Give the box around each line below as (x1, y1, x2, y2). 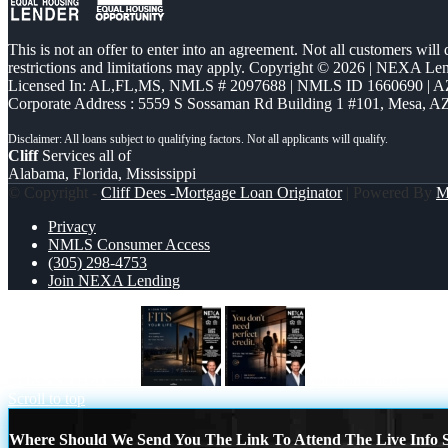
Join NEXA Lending (48, 272, 180, 290)
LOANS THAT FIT (8, 372, 137, 390)
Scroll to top (8, 390, 85, 408)
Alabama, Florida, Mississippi (8, 165, 196, 183)
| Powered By (342, 184, 436, 202)
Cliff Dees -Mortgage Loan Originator (101, 184, 342, 202)
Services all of (38, 147, 131, 165)
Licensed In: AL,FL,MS (8, 77, 161, 95)
